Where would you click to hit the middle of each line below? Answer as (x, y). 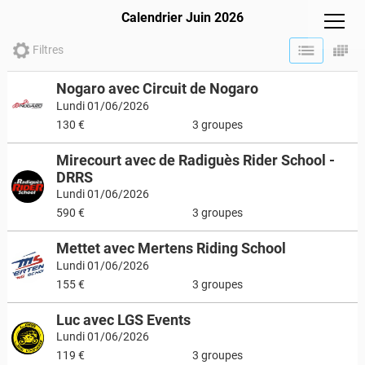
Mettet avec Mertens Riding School (171, 248)
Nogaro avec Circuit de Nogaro (157, 88)
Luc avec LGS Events (123, 319)
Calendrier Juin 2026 (182, 18)
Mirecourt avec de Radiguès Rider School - (195, 160)
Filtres (48, 50)
